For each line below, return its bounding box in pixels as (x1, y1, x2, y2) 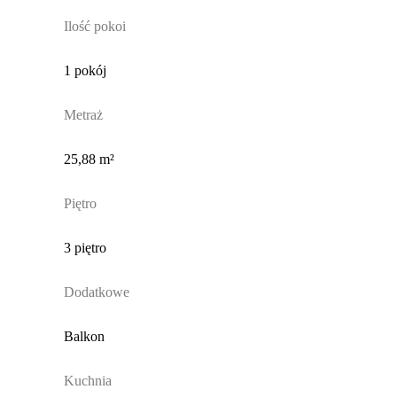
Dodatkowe (63, 284, 129, 300)
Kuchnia (63, 373, 112, 389)
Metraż (63, 107, 103, 123)
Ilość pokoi (63, 19, 126, 35)
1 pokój (63, 63, 106, 79)
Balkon (63, 329, 105, 345)
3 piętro (63, 240, 106, 256)
